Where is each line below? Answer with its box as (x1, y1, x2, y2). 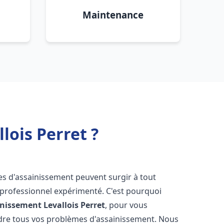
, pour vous (105, 199, 148, 210)
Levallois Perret (43, 199, 105, 210)
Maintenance (82, 8, 143, 21)
